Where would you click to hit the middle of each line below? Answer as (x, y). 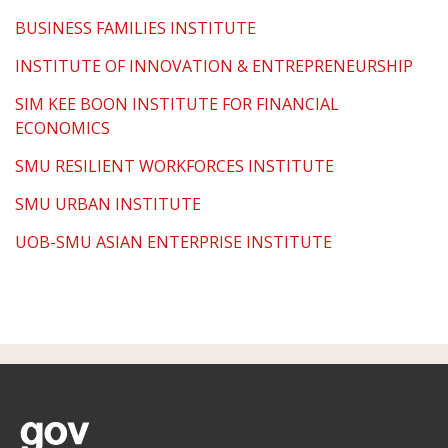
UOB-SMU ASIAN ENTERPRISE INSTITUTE (173, 241)
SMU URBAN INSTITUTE (108, 203)
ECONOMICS (62, 127)
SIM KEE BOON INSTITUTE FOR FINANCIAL (177, 103)
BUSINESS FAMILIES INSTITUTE (135, 27)
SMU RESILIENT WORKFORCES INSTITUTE (174, 165)
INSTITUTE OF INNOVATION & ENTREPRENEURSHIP (214, 65)
